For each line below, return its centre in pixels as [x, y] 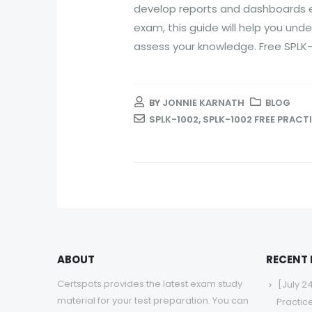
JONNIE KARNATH [203, 103]
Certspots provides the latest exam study [150, 284]
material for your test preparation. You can [153, 301]
